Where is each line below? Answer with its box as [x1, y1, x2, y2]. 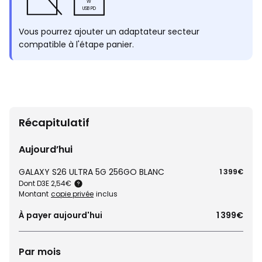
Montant [19, 189, 49, 199]
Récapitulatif [19, 115, 89, 130]
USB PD [82, 5, 96, 12]
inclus [96, 189, 118, 199]
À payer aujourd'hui [19, 209, 102, 221]
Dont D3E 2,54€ [19, 178, 71, 188]
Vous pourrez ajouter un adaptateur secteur [19, 26, 199, 37]
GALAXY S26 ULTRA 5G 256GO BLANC [19, 166, 164, 178]
